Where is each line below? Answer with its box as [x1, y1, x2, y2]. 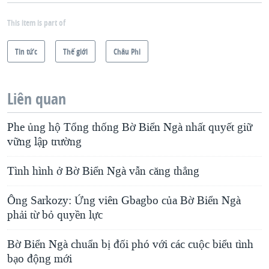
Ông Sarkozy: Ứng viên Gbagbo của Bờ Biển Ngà [7, 193, 241, 208]
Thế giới [63, 46, 88, 58]
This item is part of [7, 17, 65, 29]
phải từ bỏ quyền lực [7, 208, 103, 223]
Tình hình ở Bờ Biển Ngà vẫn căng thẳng [7, 164, 199, 179]
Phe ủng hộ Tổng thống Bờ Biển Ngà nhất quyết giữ [7, 120, 252, 135]
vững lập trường [7, 134, 82, 150]
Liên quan [7, 88, 66, 110]
